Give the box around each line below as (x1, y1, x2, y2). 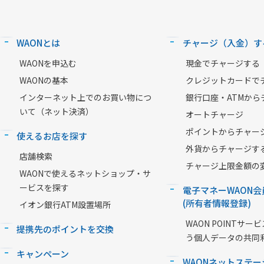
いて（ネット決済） (19, 105, 94, 117)
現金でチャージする (185, 57, 260, 69)
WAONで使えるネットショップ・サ (19, 167, 151, 179)
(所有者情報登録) (182, 197, 251, 209)
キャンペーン (16, 247, 69, 260)
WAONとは (16, 37, 60, 49)
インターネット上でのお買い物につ (19, 91, 151, 103)
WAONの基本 (19, 74, 68, 86)
